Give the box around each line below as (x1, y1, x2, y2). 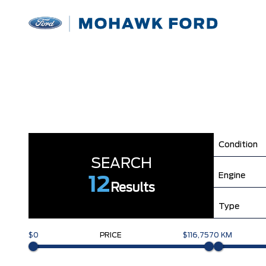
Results (110, 182, 155, 194)
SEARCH (90, 157, 152, 171)
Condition (218, 140, 258, 149)
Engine (218, 171, 245, 180)
